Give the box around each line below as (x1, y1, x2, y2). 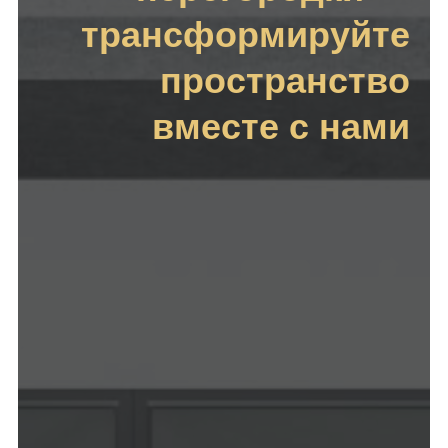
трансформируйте (81, 13, 410, 55)
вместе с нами (152, 105, 410, 147)
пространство (160, 59, 410, 101)
